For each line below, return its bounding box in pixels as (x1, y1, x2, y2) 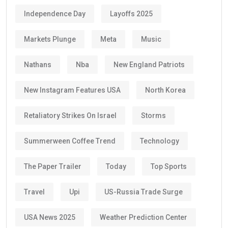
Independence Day (24, 9, 85, 18)
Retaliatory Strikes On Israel (24, 111, 117, 120)
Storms (141, 111, 166, 120)
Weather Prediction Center (100, 213, 187, 221)
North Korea (145, 85, 186, 94)
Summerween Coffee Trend (24, 136, 116, 145)
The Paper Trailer (24, 162, 81, 170)
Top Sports (151, 162, 187, 170)
